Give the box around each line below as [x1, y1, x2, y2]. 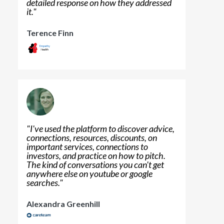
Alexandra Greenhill [26, 198, 100, 208]
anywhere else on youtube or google [26, 167, 152, 179]
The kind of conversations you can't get [26, 158, 164, 170]
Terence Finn [26, 28, 73, 38]
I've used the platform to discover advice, [30, 122, 174, 134]
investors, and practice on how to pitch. [26, 149, 165, 161]
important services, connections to [26, 140, 148, 152]
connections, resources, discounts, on [26, 131, 157, 143]
